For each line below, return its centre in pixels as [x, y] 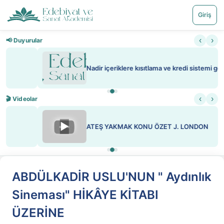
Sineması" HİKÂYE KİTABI [85, 195]
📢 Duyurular [24, 40]
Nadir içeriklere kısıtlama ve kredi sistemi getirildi [130, 68]
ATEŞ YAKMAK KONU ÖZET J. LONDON [116, 126]
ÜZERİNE [38, 213]
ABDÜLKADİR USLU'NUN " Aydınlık [112, 177]
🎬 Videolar [22, 99]
